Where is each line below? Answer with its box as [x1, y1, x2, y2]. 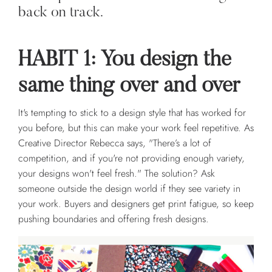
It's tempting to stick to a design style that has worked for [18, 106, 246, 120]
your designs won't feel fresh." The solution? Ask [18, 166, 215, 181]
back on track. [18, 5, 103, 21]
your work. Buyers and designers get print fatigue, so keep [18, 197, 254, 211]
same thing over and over [18, 76, 240, 98]
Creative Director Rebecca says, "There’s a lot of [18, 136, 211, 151]
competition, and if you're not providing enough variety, [18, 151, 245, 166]
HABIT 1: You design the [18, 50, 231, 72]
